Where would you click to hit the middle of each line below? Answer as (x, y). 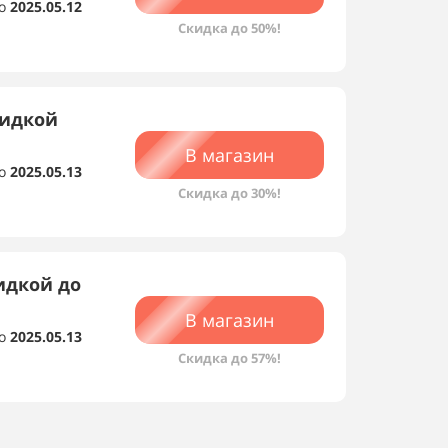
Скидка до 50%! (229, 28)
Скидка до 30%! (229, 193)
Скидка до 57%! (229, 358)
